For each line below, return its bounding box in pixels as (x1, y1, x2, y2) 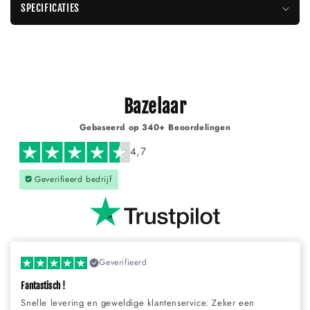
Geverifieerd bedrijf (35, 172, 112, 185)
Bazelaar (123, 95, 187, 118)
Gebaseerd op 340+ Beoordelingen (79, 120, 231, 134)
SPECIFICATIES (21, 1, 80, 15)
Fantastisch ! (21, 280, 66, 292)
